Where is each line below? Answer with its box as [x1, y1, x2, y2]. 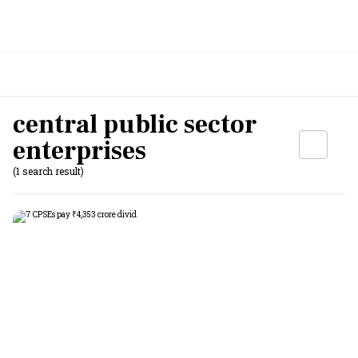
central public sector [13, 108, 257, 141]
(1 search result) [13, 165, 84, 177]
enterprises [13, 134, 146, 168]
